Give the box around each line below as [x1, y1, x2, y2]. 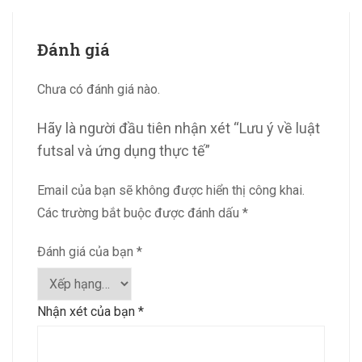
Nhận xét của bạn [37, 304, 138, 320]
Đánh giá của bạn [37, 244, 137, 260]
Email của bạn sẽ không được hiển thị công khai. [37, 183, 305, 199]
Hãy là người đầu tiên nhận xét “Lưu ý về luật [37, 120, 320, 137]
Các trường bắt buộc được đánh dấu [37, 205, 242, 221]
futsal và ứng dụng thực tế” [37, 142, 210, 160]
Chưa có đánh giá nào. [37, 82, 160, 98]
